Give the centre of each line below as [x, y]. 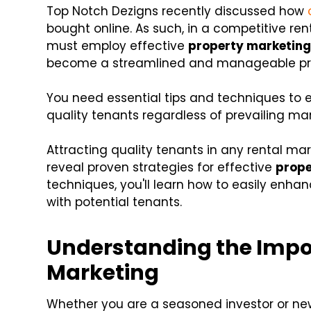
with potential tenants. [115, 202]
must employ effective [118, 46]
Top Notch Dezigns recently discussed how [177, 11]
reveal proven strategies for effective [161, 168]
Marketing [103, 273]
